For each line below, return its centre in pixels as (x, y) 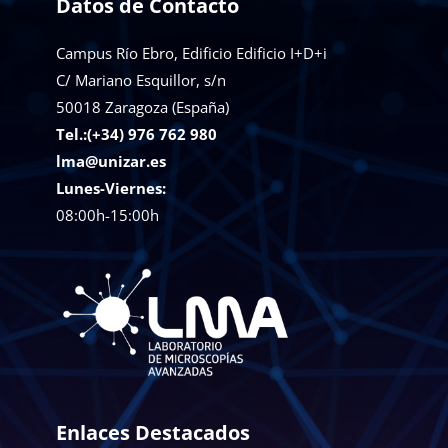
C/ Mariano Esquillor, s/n (141, 80)
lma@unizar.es (111, 161)
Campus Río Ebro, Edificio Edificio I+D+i (191, 53)
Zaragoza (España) (167, 107)
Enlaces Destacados (153, 432)
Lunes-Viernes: (111, 188)
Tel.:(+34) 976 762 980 (136, 134)
